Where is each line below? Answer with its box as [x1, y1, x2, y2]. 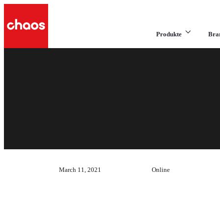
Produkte [156, 30, 182, 38]
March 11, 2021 [59, 165, 101, 173]
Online [152, 165, 170, 173]
